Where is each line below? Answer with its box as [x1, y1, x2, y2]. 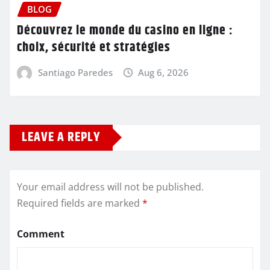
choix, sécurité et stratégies [17, 37, 171, 58]
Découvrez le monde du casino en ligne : [17, 20, 233, 42]
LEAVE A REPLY [22, 127, 101, 148]
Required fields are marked [17, 196, 142, 210]
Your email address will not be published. [17, 180, 204, 193]
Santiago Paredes [37, 66, 113, 79]
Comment [17, 227, 64, 240]
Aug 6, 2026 [138, 66, 189, 79]
